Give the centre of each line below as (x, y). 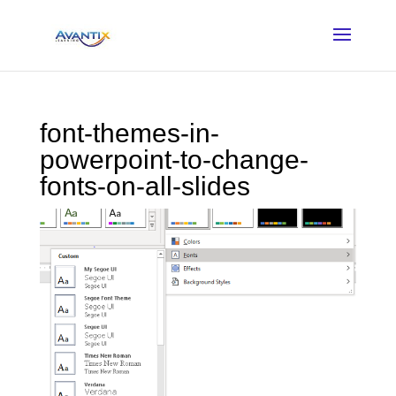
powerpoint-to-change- (174, 160)
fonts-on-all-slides (145, 186)
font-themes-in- (129, 133)
